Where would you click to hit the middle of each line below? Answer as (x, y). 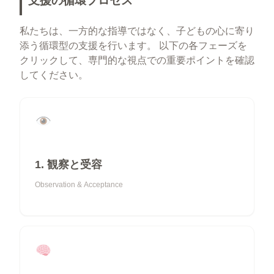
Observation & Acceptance (79, 185)
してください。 (54, 75)
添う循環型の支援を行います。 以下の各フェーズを (133, 45)
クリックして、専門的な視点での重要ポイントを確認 (137, 60)
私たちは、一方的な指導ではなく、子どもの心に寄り (137, 31)
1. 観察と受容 (68, 164)
